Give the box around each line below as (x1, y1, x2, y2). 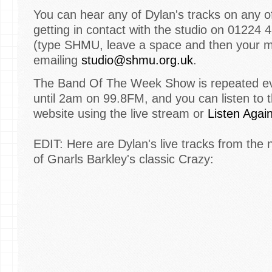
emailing (33, 53, 81, 67)
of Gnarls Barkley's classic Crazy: (33, 152, 214, 166)
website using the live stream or (33, 106, 208, 120)
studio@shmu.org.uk (81, 53, 193, 67)
